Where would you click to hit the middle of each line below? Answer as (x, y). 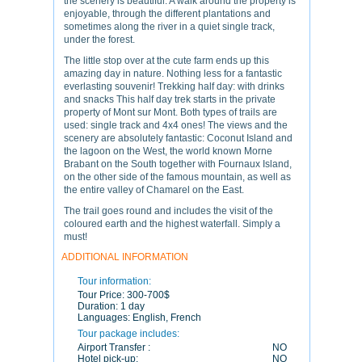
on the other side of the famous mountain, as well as (177, 177)
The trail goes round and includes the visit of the (168, 211)
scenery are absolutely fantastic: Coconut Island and (178, 138)
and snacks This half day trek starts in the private (170, 99)
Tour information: (114, 281)
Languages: (105, 318)
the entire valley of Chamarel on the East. (154, 190)
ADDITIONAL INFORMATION (125, 257)
